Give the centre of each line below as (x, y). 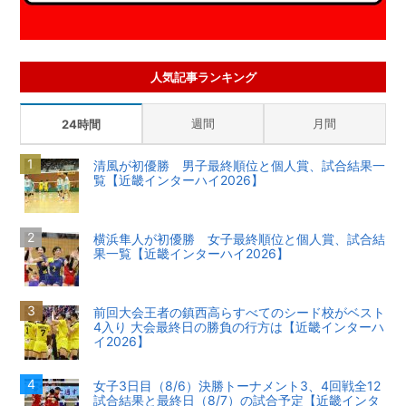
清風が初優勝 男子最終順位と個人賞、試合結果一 (240, 166)
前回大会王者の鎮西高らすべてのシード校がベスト (240, 313)
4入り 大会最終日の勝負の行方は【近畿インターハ (239, 327)
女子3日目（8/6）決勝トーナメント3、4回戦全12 (237, 386)
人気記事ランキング (203, 77)
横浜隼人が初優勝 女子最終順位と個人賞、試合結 (240, 239)
